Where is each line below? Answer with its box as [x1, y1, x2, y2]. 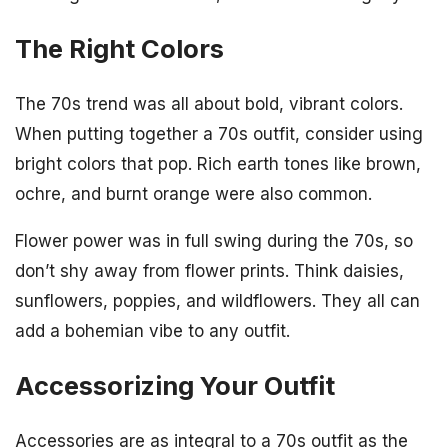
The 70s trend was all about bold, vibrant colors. [15, 93, 403, 114]
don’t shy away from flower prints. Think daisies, [15, 260, 404, 281]
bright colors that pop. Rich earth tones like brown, [15, 153, 421, 174]
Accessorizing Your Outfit [15, 370, 335, 402]
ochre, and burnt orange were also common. [15, 183, 372, 204]
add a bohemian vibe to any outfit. [15, 320, 290, 341]
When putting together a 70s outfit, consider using [15, 123, 423, 144]
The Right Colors [15, 32, 224, 64]
